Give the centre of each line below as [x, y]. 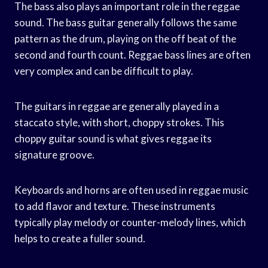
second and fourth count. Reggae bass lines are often [133, 54]
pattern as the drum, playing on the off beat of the [125, 38]
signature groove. [54, 154]
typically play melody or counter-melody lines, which [130, 222]
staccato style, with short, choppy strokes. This [119, 122]
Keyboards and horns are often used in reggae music [131, 190]
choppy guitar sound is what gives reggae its [113, 138]
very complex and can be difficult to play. [104, 71]
